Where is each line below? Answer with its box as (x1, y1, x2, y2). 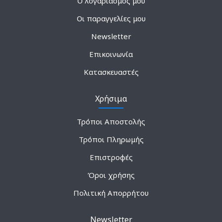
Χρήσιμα (95, 93, 127, 104)
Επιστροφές (89, 152, 133, 162)
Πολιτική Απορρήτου (73, 187, 149, 198)
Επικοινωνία (89, 49, 133, 59)
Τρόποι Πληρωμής (78, 134, 144, 144)
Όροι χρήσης (87, 169, 135, 180)
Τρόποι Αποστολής (77, 116, 145, 126)
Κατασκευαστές (83, 66, 139, 77)
